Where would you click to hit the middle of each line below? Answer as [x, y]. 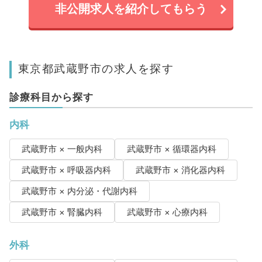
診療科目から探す [51, 97]
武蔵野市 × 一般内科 [62, 149]
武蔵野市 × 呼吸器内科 [66, 170]
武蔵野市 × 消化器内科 [180, 170]
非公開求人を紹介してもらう [131, 9]
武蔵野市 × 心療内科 [167, 213]
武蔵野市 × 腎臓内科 [62, 213]
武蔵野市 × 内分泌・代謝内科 [79, 192]
